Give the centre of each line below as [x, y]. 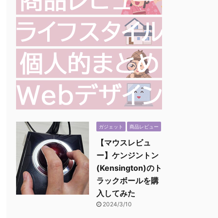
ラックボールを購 [127, 181]
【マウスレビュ [124, 143]
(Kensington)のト [129, 168]
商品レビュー [144, 127]
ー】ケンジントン [127, 155]
